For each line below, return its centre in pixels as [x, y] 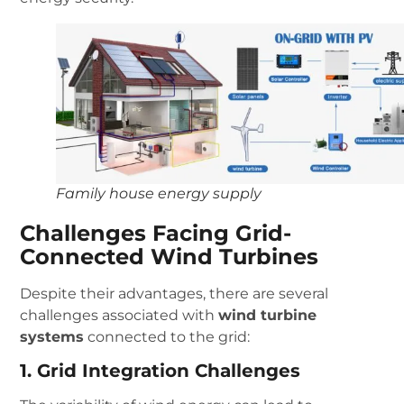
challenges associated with [119, 315]
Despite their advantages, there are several [174, 293]
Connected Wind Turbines [170, 256]
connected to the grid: [167, 336]
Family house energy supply [159, 193]
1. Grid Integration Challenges [161, 370]
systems [52, 336]
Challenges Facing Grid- [156, 233]
